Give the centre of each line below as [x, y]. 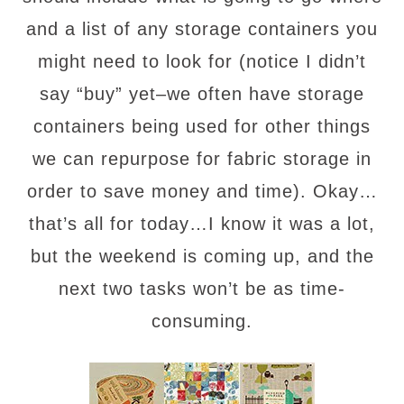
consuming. [202, 321]
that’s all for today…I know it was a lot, [202, 224]
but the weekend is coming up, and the [202, 256]
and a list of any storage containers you [202, 29]
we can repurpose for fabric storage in [202, 159]
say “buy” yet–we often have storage [202, 94]
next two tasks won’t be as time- [202, 289]
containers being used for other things [202, 126]
